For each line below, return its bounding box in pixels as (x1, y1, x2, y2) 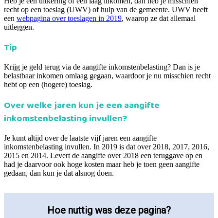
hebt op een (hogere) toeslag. (4, 80, 92, 89)
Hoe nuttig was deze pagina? (47, 204, 171, 216)
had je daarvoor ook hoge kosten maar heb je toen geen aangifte (4, 160, 200, 168)
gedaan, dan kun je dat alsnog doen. (4, 168, 114, 177)
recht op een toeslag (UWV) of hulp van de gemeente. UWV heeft (4, 5, 208, 14)
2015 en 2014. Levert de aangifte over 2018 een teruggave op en (4, 151, 202, 160)
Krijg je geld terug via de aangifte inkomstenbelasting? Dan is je (4, 63, 200, 72)
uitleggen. (4, 22, 34, 31)
